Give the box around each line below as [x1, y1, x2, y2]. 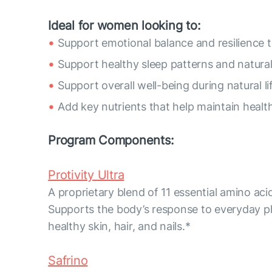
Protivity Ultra [48, 167, 124, 182]
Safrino [48, 253, 88, 268]
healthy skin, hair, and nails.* [48, 219, 191, 233]
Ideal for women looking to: [48, 18, 201, 33]
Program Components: [48, 132, 174, 148]
